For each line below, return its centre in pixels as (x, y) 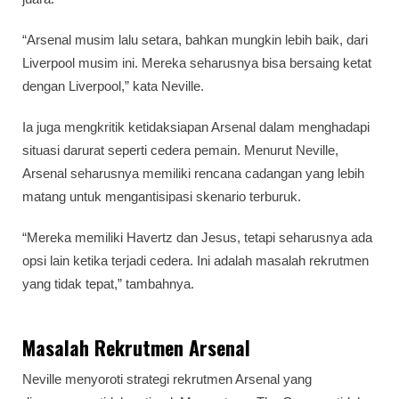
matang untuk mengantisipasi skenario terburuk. (162, 196)
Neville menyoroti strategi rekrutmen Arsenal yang (167, 379)
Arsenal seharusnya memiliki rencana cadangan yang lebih (193, 173)
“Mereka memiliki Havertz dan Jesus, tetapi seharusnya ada (197, 237)
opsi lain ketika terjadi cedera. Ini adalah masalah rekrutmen (195, 260)
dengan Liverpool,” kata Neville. (113, 85)
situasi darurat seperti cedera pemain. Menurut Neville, (180, 150)
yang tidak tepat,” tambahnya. (108, 283)
